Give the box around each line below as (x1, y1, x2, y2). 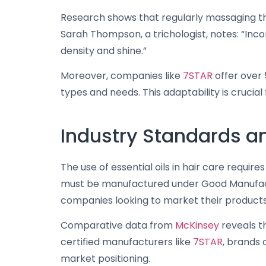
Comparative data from (61, 218, 175, 233)
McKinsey (175, 218, 219, 233)
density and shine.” (61, 43, 147, 58)
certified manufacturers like (61, 235, 193, 249)
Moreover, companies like (61, 68, 183, 83)
